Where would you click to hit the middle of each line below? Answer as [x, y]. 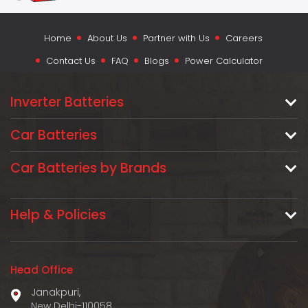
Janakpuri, [56, 292]
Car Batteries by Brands [88, 168]
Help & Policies [58, 215]
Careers [244, 38]
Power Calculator [223, 61]
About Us [107, 38]
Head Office [42, 270]
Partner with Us [176, 38]
